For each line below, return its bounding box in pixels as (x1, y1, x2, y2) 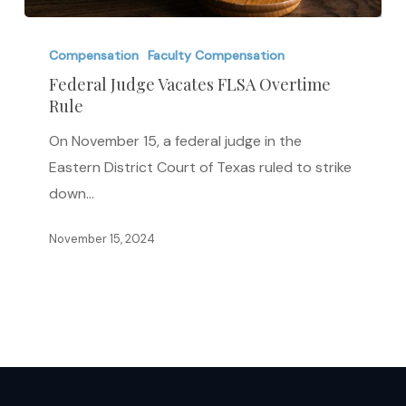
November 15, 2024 (49, 231, 156, 247)
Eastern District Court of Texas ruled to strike (49, 158, 353, 178)
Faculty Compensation (148, 47, 285, 64)
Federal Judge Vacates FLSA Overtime (49, 73, 332, 96)
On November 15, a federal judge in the (49, 131, 303, 151)
